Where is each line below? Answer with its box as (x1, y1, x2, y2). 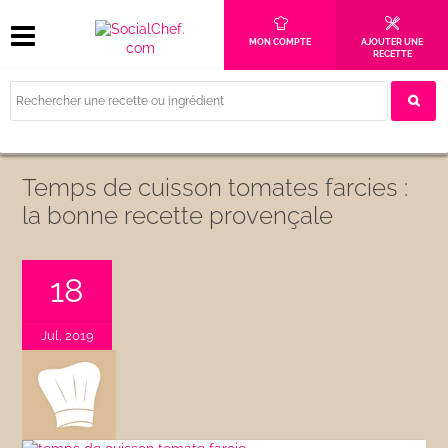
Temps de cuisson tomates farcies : (22, 173, 409, 202)
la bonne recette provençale (22, 201, 334, 230)
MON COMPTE (249, 37, 311, 47)
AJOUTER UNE (361, 37, 423, 47)
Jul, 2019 (40, 328, 94, 343)
